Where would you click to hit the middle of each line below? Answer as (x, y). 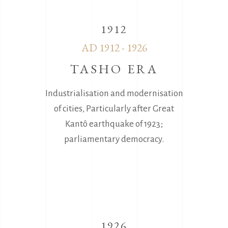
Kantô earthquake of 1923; (114, 124)
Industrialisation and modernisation (114, 93)
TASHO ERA (114, 68)
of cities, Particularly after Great (114, 108)
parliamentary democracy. (114, 139)
